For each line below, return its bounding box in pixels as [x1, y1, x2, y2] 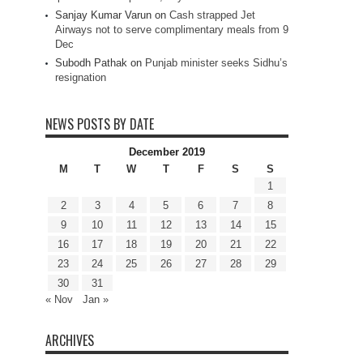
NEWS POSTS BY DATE [45, 114, 154, 135]
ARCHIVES [45, 331, 94, 351]
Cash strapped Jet [169, 9, 255, 22]
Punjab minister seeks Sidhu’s [145, 57, 288, 70]
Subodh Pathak [55, 57, 127, 70]
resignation [55, 71, 106, 84]
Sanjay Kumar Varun [55, 9, 152, 22]
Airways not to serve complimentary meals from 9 [55, 23, 288, 36]
